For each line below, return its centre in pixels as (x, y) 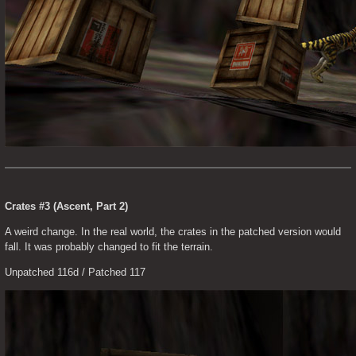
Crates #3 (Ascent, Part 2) (66, 207)
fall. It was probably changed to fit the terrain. (109, 247)
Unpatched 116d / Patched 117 (75, 273)
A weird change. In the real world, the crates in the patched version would (173, 232)
